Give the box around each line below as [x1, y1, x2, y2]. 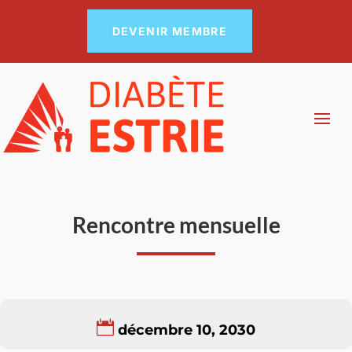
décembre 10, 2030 [118, 321, 255, 339]
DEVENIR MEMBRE [112, 24, 228, 38]
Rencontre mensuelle [71, 211, 280, 238]
